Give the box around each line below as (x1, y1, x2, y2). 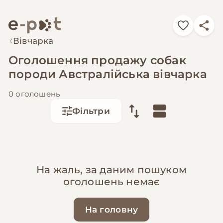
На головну (85, 204, 138, 215)
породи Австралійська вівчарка (8, 67, 207, 82)
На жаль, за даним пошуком (36, 163, 187, 176)
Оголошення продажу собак (8, 53, 186, 68)
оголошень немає (63, 175, 160, 188)
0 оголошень (8, 89, 60, 99)
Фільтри (72, 106, 110, 116)
